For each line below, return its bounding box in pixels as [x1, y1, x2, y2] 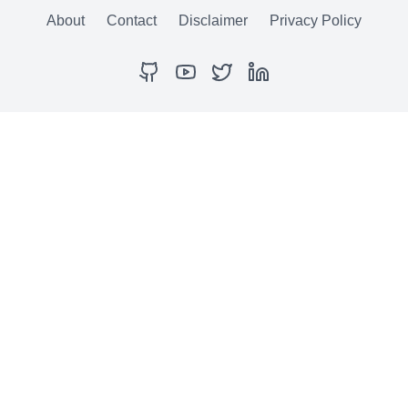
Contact [107, 13, 157, 28]
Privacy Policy [270, 13, 362, 28]
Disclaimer [178, 13, 248, 28]
